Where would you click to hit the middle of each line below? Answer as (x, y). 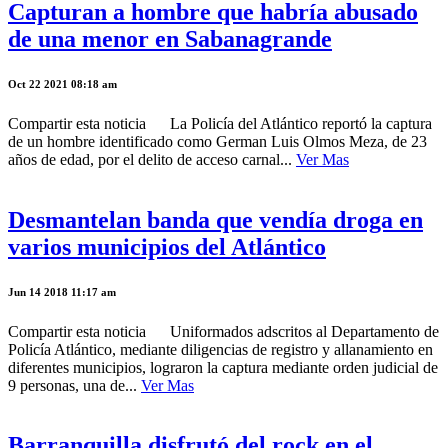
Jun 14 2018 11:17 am (62, 291)
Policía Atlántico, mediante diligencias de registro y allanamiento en (220, 349)
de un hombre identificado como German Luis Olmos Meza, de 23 (217, 141)
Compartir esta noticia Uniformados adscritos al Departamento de (223, 331)
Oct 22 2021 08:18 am (62, 83)
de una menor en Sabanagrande (170, 38)
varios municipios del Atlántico (167, 246)
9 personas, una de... (74, 385)
